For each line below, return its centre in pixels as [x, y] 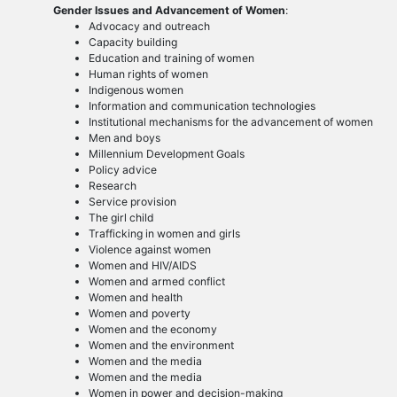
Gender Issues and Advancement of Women [169, 11]
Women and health [135, 298]
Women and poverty [139, 314]
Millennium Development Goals [166, 154]
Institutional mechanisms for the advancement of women [230, 122]
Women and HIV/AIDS [142, 266]
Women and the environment [161, 346]
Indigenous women [136, 90]
